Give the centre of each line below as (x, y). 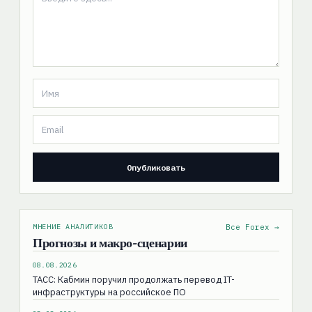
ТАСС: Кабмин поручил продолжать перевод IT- (133, 280)
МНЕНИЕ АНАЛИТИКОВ (73, 227)
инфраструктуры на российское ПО (109, 292)
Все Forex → (253, 227)
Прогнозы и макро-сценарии (110, 243)
